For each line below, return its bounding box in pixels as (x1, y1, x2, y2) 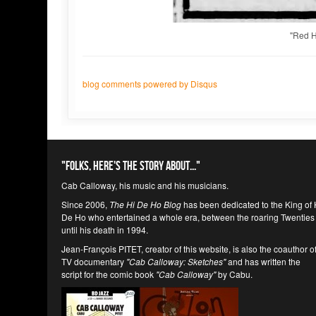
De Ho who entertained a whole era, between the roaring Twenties (61, 211, 315, 223)
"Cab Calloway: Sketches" (126, 255, 226, 267)
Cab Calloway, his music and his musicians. (61, 179, 229, 191)
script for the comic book (61, 268, 156, 280)
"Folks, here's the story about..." (61, 159, 200, 174)
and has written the (226, 255, 300, 267)
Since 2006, (61, 198, 109, 210)
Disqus (190, 78, 217, 90)
